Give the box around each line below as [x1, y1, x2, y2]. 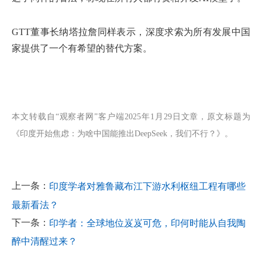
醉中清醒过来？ [12, 236, 77, 247]
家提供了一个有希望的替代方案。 [12, 43, 152, 54]
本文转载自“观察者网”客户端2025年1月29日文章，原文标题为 [12, 112, 250, 122]
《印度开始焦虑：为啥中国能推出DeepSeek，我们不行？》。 [12, 129, 233, 139]
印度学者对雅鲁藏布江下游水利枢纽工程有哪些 [49, 181, 246, 192]
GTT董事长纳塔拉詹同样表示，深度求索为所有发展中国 [12, 27, 250, 37]
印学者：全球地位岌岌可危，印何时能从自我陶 [49, 218, 246, 229]
